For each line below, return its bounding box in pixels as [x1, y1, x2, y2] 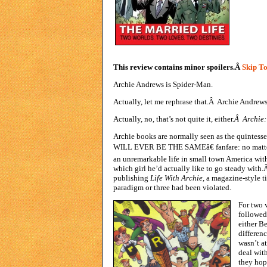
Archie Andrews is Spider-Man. [113, 80, 213, 89]
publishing [113, 173, 150, 182]
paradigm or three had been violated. [113, 183, 231, 192]
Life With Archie [150, 173, 203, 182]
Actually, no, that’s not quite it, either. [113, 114, 234, 123]
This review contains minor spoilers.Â [113, 63, 242, 72]
